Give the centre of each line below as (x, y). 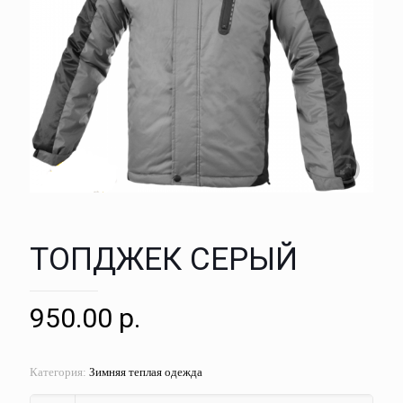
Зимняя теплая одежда (146, 372)
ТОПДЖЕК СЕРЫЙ (164, 260)
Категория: (59, 372)
